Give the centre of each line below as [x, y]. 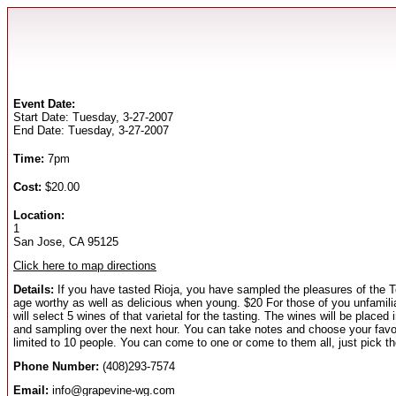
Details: [34, 289]
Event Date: [44, 104]
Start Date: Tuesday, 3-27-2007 [93, 117]
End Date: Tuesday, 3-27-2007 [91, 130]
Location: [39, 215]
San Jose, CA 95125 [66, 242]
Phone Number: [56, 366]
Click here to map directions [85, 266]
